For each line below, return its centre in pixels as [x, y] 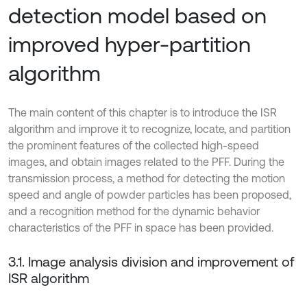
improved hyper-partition [130, 44]
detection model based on [137, 15]
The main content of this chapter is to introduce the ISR [143, 112]
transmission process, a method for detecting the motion [147, 178]
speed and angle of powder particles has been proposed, [150, 195]
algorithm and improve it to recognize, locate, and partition [149, 129]
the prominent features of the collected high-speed [134, 145]
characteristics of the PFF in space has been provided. [141, 228]
